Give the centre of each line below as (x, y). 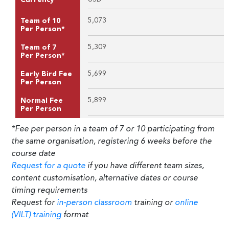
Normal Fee (42, 100)
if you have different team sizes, (145, 166)
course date (33, 154)
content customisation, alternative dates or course (105, 178)
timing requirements (49, 190)
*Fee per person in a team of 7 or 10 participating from (113, 129)
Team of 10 (40, 21)
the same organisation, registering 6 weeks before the (111, 141)
